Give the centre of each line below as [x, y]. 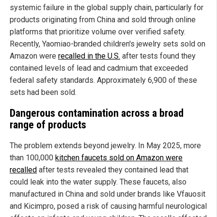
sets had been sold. [43, 93]
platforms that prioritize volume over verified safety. [98, 32]
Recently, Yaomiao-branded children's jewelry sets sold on [108, 44]
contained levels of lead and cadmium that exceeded [99, 68]
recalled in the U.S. [89, 56]
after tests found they [158, 56]
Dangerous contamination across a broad [97, 113]
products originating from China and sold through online [103, 20]
